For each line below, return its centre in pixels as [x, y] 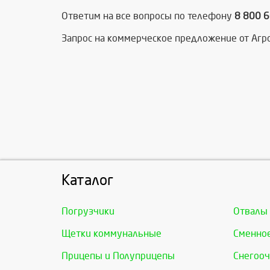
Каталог [87, 181]
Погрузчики [88, 212]
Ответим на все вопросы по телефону [148, 16]
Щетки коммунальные [111, 234]
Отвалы [250, 212]
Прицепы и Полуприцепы [118, 256]
